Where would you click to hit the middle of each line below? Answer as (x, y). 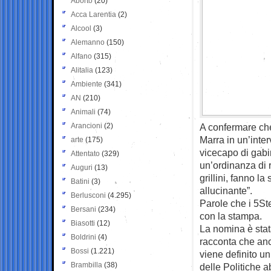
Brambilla (87, 265)
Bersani (83, 209)
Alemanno (88, 42)
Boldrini (83, 237)
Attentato (85, 153)
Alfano (81, 56)
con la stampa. (231, 216)
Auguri (82, 167)
